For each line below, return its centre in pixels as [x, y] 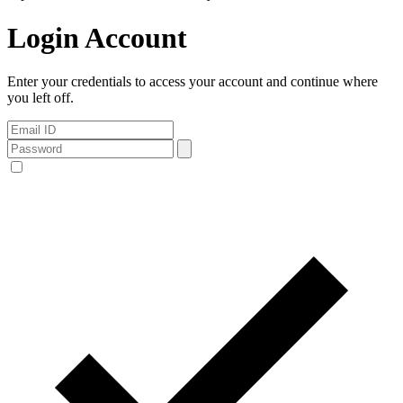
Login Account [97, 37]
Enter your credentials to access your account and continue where [193, 82]
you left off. [40, 98]
